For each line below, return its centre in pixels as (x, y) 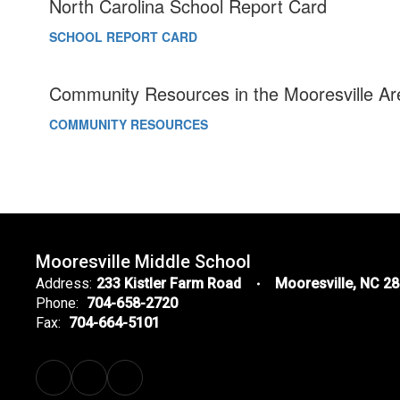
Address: (64, 283)
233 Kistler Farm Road (169, 283)
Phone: (57, 303)
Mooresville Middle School (143, 262)
